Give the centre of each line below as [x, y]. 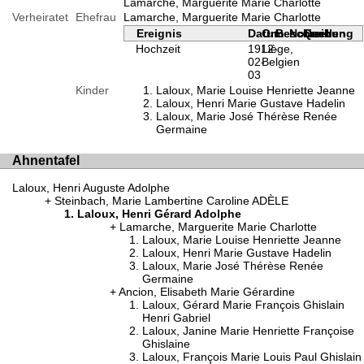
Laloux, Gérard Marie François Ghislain [243, 304]
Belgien [281, 61]
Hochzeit [158, 48]
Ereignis [159, 33]
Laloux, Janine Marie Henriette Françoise [248, 330]
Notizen [311, 33]
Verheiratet [40, 17]
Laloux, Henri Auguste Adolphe [91, 187]
